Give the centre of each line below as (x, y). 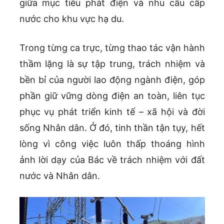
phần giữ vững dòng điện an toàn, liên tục (112, 95)
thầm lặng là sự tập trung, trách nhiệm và (112, 63)
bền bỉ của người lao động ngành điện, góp (112, 79)
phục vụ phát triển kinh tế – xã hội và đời (112, 111)
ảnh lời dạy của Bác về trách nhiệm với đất (112, 159)
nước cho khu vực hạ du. (71, 18)
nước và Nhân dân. (59, 175)
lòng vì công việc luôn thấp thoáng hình (112, 143)
